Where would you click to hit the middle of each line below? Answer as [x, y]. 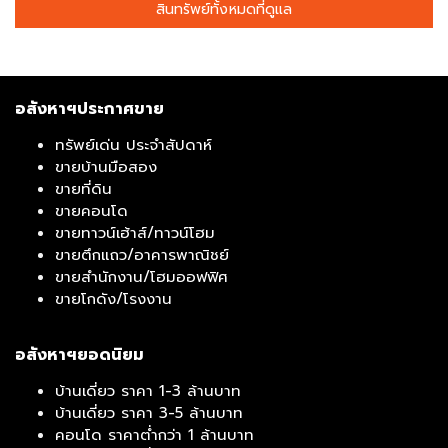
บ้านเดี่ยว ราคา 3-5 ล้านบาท [149, 412]
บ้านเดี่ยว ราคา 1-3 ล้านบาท [148, 390]
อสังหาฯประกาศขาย [89, 108]
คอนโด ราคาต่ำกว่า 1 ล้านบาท [154, 434]
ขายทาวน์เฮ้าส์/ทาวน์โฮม [135, 232]
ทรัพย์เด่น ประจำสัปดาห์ [133, 144]
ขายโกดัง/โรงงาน [113, 298]
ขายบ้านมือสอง [106, 166]
